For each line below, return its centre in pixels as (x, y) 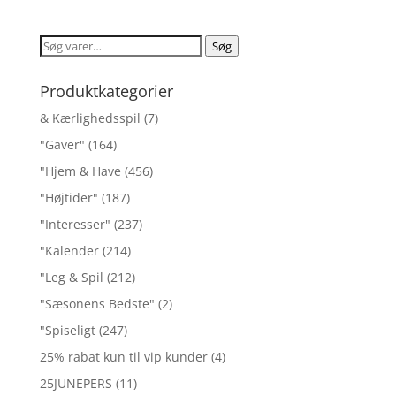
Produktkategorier (106, 91)
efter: (54, 65)
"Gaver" (62, 145)
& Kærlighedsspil (90, 118)
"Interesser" (75, 225)
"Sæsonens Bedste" (97, 304)
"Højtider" (69, 198)
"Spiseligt (67, 331)
